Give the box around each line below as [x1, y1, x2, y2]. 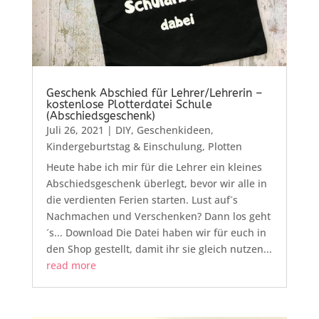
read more [46, 258, 96, 272]
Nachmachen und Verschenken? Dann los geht [46, 209, 271, 223]
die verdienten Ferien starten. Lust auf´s [46, 192, 238, 206]
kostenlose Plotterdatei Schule [46, 97, 212, 111]
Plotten [207, 139, 242, 153]
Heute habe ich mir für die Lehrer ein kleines [46, 159, 262, 174]
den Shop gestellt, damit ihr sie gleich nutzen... [46, 241, 272, 256]
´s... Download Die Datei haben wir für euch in [46, 225, 266, 239]
